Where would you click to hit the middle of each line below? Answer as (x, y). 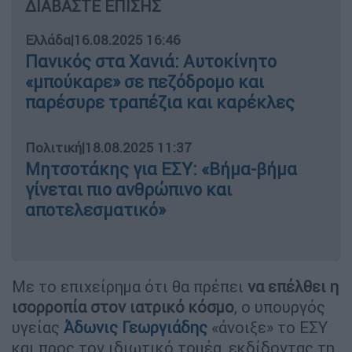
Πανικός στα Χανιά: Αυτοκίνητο (151, 61)
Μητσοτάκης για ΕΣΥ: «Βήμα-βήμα (161, 169)
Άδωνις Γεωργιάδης (136, 327)
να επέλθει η (293, 286)
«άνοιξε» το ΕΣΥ (268, 327)
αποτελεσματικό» (95, 210)
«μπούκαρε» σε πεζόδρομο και (145, 82)
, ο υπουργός (280, 306)
